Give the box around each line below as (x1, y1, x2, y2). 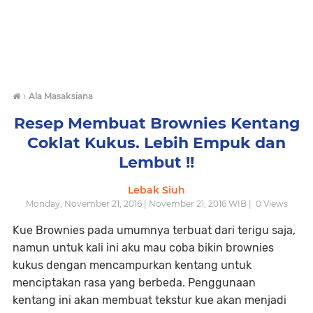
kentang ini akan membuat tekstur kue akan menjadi (13, 293, 286, 307)
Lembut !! (119, 153, 194, 172)
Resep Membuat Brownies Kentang (13, 114, 300, 133)
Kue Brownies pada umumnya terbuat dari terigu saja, (13, 224, 296, 237)
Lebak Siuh (128, 184, 185, 196)
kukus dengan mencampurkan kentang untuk (13, 259, 252, 272)
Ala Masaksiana (29, 91, 93, 101)
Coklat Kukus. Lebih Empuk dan (27, 133, 286, 152)
